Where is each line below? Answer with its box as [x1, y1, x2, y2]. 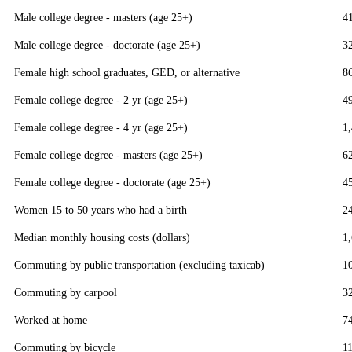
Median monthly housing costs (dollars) [14, 231, 190, 244]
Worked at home [14, 313, 87, 327]
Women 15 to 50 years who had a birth [14, 203, 187, 217]
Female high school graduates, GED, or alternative [14, 66, 240, 79]
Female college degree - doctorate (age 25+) [14, 176, 211, 189]
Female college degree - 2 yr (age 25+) [14, 93, 188, 107]
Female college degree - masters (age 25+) [14, 148, 203, 162]
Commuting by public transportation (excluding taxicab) [14, 258, 265, 272]
